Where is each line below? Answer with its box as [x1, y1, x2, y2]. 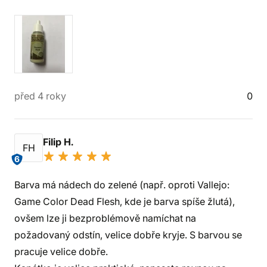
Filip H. [43, 136, 76, 148]
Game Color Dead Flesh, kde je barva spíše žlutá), [14, 195, 235, 207]
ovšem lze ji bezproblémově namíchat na [14, 212, 196, 224]
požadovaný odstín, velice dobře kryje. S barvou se [14, 229, 242, 241]
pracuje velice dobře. [14, 246, 108, 257]
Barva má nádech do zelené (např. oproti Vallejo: [14, 179, 229, 191]
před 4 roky [14, 90, 66, 102]
